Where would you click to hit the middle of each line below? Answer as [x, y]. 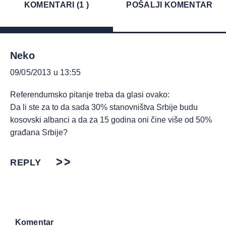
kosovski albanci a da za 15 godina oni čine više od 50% [111, 120]
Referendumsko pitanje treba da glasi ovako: [90, 95]
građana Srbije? [39, 132]
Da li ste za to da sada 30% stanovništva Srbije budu [104, 107]
